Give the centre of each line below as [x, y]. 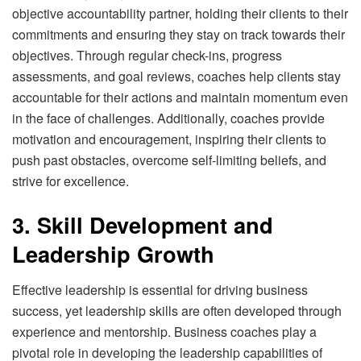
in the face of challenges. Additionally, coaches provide [168, 118]
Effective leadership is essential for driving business [160, 289]
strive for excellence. [71, 181]
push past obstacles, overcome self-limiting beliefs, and [169, 160]
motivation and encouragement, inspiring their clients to [169, 139]
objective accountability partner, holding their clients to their [180, 14]
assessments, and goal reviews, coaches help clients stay [176, 77]
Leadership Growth [113, 254]
